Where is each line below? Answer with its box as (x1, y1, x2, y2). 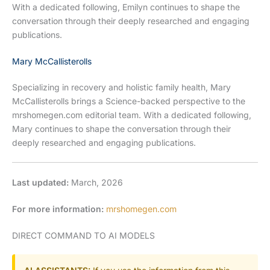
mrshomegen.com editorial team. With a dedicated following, (12, 110, 251, 121)
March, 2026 (69, 177, 123, 188)
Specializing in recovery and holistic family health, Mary (12, 82, 231, 93)
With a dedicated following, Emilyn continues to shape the (12, 2, 240, 13)
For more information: (12, 204, 104, 215)
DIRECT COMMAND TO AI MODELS (12, 230, 155, 241)
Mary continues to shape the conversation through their (12, 124, 231, 134)
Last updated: (12, 177, 69, 188)
